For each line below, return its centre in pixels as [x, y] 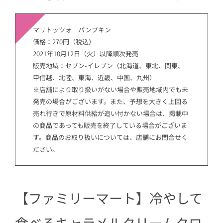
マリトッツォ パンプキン [72, 29]
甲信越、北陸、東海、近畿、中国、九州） [94, 77]
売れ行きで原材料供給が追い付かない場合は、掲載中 [111, 113]
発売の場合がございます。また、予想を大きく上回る [110, 101]
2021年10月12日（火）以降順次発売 [86, 53]
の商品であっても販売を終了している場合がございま [110, 125]
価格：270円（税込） [64, 41]
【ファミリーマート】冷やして [109, 198]
